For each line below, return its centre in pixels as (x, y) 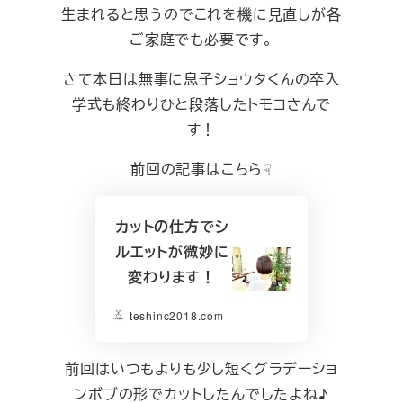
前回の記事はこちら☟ (201, 169)
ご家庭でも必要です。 (201, 40)
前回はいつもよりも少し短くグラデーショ (201, 368)
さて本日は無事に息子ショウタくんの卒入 (201, 79)
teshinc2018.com (176, 315)
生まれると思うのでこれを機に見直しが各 (201, 14)
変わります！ (172, 276)
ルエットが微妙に (172, 251)
